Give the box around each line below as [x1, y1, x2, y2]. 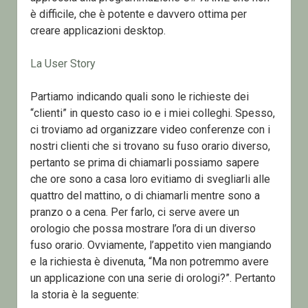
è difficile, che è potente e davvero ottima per [30, 8, 247, 21]
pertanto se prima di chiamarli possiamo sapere [30, 156, 259, 170]
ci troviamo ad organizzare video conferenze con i [30, 123, 270, 137]
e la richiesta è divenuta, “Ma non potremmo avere [30, 255, 269, 269]
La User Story [30, 57, 96, 71]
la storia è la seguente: [30, 288, 139, 302]
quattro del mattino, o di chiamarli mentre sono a [30, 189, 260, 203]
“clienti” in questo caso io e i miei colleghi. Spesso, [30, 107, 275, 120]
